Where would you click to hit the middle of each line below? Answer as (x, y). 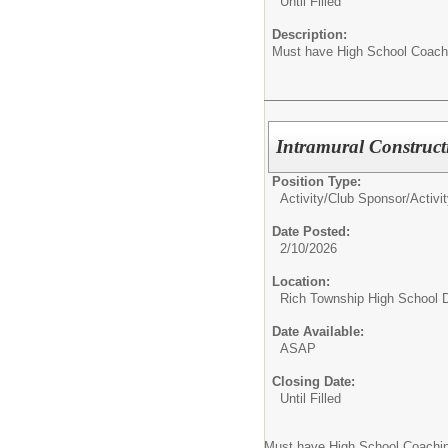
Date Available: (318, 331)
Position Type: (316, 181)
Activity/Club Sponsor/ (345, 198)
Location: (301, 281)
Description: (309, 35)
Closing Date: (313, 381)
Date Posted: (311, 231)
